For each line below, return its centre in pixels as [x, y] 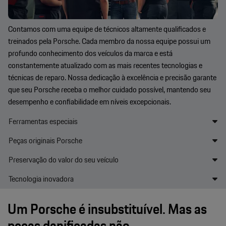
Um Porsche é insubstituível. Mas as [107, 209]
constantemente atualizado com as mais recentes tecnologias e [105, 65]
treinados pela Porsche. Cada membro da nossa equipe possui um [109, 41]
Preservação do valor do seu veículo [64, 159]
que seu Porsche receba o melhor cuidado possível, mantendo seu [109, 89]
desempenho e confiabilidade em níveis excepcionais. [90, 101]
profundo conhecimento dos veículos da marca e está [90, 53]
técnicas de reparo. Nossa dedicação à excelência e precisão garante [112, 77]
